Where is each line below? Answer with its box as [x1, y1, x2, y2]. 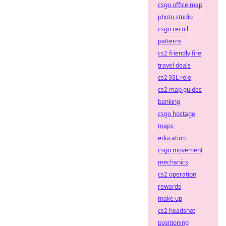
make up [158, 194, 182, 203]
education [158, 134, 186, 142]
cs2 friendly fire [158, 49, 201, 58]
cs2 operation [158, 170, 196, 179]
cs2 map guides [158, 85, 202, 94]
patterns [158, 37, 182, 45]
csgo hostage [158, 109, 195, 118]
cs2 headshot [158, 206, 195, 215]
